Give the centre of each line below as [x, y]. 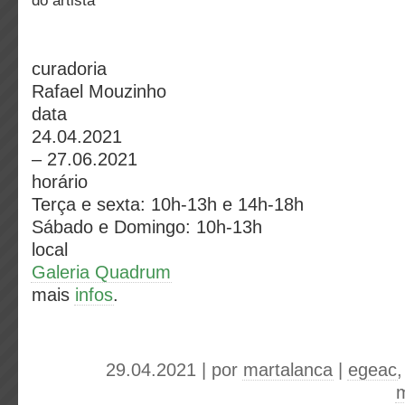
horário [60, 182]
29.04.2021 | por [174, 370]
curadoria [69, 69]
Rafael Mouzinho [99, 91]
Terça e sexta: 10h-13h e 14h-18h [168, 204]
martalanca [288, 370]
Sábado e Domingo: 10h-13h [147, 227]
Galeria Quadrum [101, 272]
